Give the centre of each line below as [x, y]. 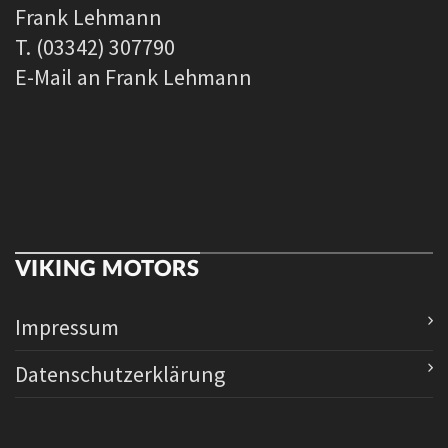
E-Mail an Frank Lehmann [133, 76]
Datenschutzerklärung [120, 374]
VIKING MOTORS [107, 267]
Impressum [67, 327]
